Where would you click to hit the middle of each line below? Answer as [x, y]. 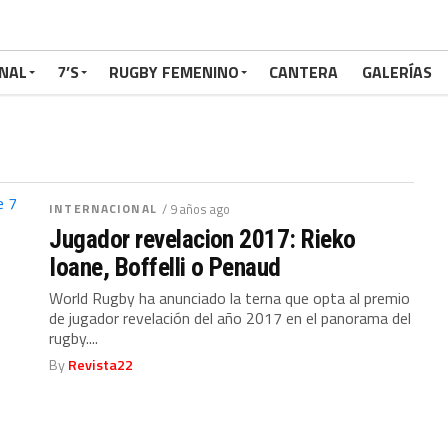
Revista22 [101, 365]
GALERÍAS [397, 72]
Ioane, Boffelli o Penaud [165, 267]
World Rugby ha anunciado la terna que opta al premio [230, 298]
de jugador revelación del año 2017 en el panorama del [230, 318]
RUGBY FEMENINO [174, 72]
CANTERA [303, 72]
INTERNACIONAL [103, 208]
